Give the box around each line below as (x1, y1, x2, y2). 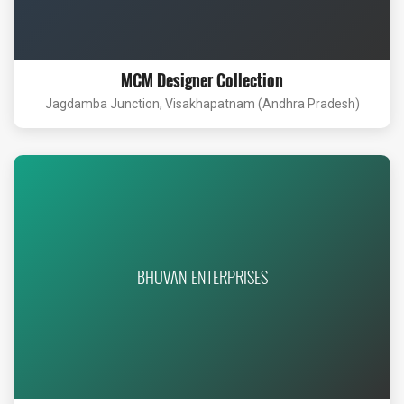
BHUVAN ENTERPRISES (136, 264, 268, 289)
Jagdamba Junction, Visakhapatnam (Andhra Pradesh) (44, 96, 360, 111)
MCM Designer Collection (121, 69, 283, 92)
